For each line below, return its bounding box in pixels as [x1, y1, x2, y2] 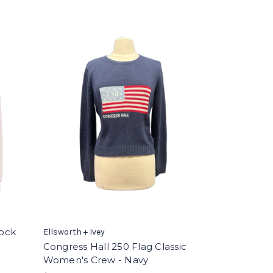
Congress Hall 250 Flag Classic [43, 241, 187, 252]
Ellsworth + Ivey [43, 227, 105, 237]
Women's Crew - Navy [43, 254, 149, 266]
